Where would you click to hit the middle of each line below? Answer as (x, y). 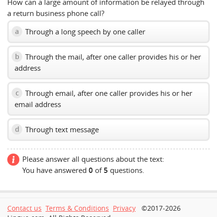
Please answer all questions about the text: (93, 159)
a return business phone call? (56, 13)
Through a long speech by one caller (84, 31)
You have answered (55, 170)
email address (38, 104)
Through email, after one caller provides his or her (108, 93)
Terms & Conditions (77, 208)
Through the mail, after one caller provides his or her (112, 56)
